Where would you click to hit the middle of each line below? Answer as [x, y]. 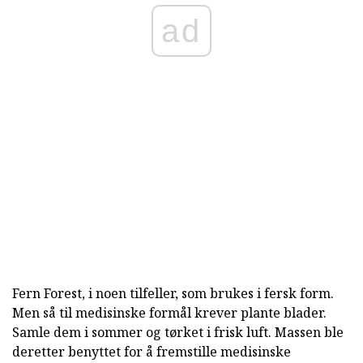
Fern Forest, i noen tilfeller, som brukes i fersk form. [173, 294]
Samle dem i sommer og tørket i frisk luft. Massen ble [178, 333]
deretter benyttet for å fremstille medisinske [152, 352]
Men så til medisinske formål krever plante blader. [169, 313]
